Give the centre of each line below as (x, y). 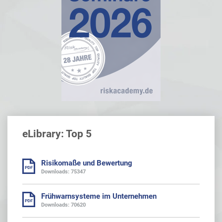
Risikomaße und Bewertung (87, 163)
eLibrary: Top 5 (57, 134)
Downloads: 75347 (63, 172)
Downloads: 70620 (63, 205)
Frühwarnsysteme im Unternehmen (99, 196)
